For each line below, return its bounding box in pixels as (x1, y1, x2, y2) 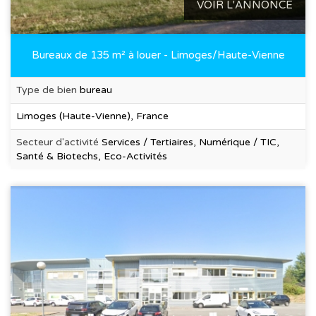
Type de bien (16, 83, 80, 96)
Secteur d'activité (16, 135, 102, 148)
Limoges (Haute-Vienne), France (16, 109, 169, 122)
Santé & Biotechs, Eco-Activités (16, 150, 167, 162)
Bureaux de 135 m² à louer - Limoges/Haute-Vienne (31, 48, 285, 61)
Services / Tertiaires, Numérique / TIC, (102, 135, 279, 148)
